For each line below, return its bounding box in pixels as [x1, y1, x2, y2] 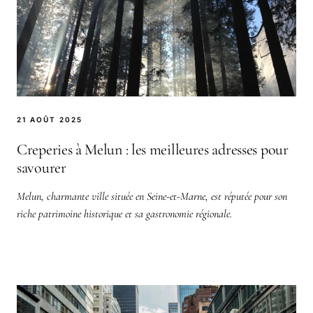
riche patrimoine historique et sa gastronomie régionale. [17, 206, 232, 221]
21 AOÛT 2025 [17, 115, 82, 124]
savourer [17, 158, 66, 177]
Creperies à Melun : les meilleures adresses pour [17, 140, 289, 159]
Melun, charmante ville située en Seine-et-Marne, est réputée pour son [17, 189, 287, 203]
